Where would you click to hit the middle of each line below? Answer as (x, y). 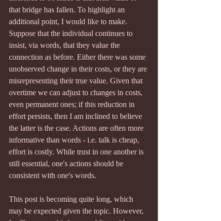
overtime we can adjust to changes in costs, (77, 92)
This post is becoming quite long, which (72, 199)
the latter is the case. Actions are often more (77, 128)
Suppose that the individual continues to (72, 33)
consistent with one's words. (53, 175)
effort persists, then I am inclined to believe (76, 116)
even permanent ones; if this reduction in (73, 104)
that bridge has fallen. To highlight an (68, 10)
